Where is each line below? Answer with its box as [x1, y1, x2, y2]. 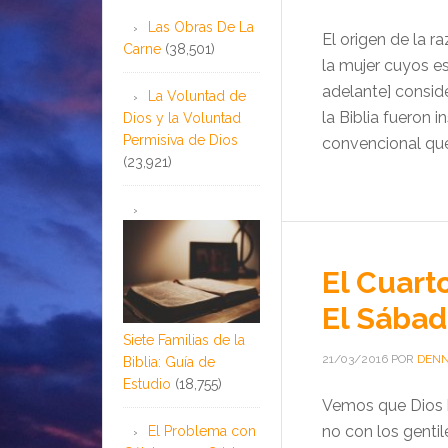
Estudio [123, 376, 171, 392]
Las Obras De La [148, 18, 254, 35]
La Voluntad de [148, 87, 246, 104]
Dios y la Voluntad [123, 109, 241, 126]
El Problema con [148, 423, 256, 439]
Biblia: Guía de [123, 354, 215, 370]
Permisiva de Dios [123, 131, 238, 148]
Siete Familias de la [123, 332, 245, 348]
